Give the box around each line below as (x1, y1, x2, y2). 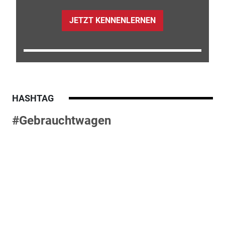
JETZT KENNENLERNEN (69, 16, 156, 26)
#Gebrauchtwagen (12, 113, 111, 128)
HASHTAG (12, 92, 54, 103)
